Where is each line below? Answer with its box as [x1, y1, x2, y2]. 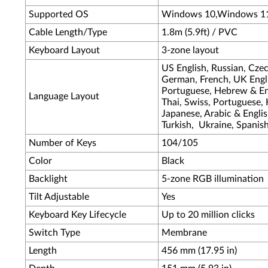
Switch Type [29, 228, 80, 237]
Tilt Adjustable [29, 192, 89, 202]
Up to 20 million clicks [162, 210, 255, 220]
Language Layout [29, 92, 99, 101]
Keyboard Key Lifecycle [29, 210, 126, 220]
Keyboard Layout [29, 45, 100, 55]
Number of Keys [29, 138, 96, 148]
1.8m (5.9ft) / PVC [162, 28, 237, 37]
